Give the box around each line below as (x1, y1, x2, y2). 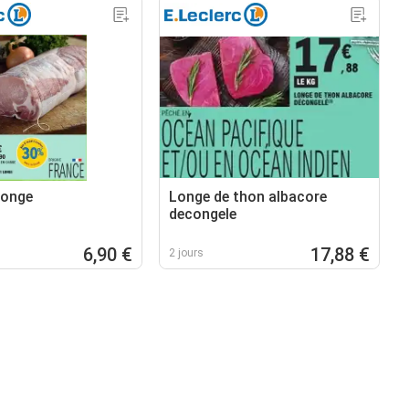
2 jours (169, 246, 204, 259)
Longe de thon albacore (169, 187, 328, 205)
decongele (169, 204, 237, 223)
